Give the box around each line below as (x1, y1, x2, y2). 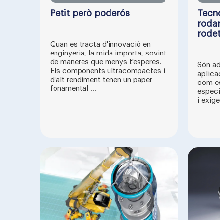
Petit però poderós (50, 9, 130, 18)
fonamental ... (50, 85, 96, 92)
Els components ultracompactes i (50, 67, 165, 75)
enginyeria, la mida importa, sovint (50, 50, 166, 57)
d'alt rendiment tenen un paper (50, 76, 152, 83)
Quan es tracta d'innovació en (50, 41, 151, 48)
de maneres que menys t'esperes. (50, 58, 162, 66)
